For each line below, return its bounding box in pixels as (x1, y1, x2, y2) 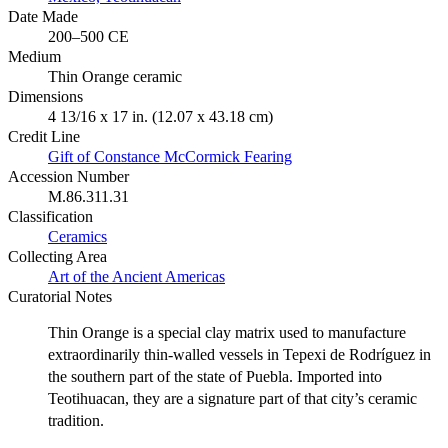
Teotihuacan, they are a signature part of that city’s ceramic (48, 390, 417, 408)
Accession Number (8, 168, 129, 186)
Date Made (8, 8, 78, 26)
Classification (8, 208, 93, 226)
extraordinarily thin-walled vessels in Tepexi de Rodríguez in (48, 346, 431, 364)
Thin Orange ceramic (48, 68, 182, 86)
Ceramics (48, 228, 107, 246)
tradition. (48, 412, 104, 430)
